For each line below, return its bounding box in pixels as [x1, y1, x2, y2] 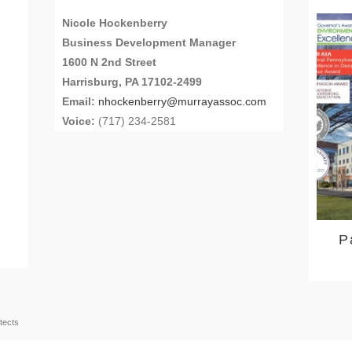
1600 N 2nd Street [61, 56, 156, 69]
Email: [61, 95, 95, 108]
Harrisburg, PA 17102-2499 [61, 75, 202, 89]
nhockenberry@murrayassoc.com [97, 95, 266, 108]
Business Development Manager [61, 36, 236, 49]
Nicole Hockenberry [61, 16, 167, 30]
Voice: [61, 115, 98, 128]
